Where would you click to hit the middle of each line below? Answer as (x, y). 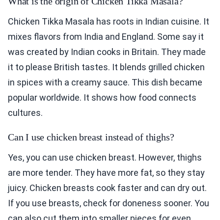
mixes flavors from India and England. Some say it (106, 37)
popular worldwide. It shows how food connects (102, 98)
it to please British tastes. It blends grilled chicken (106, 67)
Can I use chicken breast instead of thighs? (91, 137)
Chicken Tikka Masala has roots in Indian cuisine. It (109, 22)
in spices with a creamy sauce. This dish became (105, 82)
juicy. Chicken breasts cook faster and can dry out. (107, 188)
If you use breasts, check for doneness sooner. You (109, 203)
